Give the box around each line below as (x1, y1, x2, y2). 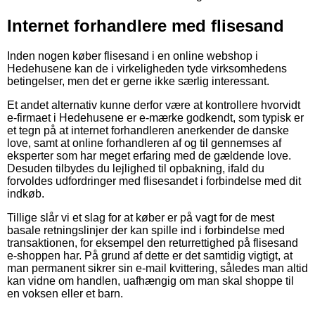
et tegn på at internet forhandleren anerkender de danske (7, 124, 289, 136)
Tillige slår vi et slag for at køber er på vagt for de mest (7, 211, 274, 224)
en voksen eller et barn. (7, 287, 123, 300)
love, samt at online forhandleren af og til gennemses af (7, 136, 281, 149)
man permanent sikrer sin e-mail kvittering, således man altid (7, 262, 308, 274)
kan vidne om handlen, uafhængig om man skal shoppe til (7, 274, 294, 287)
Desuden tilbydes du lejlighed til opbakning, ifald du (7, 162, 264, 174)
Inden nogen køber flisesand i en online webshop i (7, 49, 258, 62)
